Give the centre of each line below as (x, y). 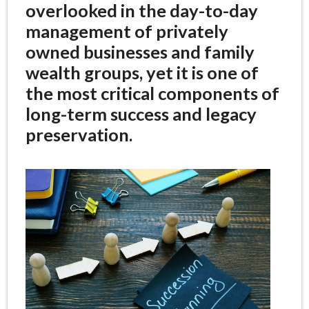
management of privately (127, 31)
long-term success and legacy (141, 114)
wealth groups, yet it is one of (142, 73)
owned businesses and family (140, 52)
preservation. (79, 135)
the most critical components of (152, 93)
